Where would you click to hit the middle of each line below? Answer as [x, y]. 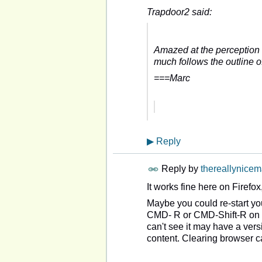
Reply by [180, 169]
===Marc [172, 78]
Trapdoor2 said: [179, 12]
